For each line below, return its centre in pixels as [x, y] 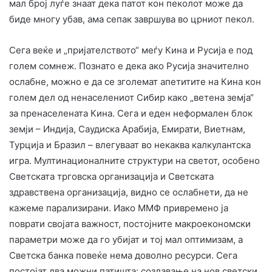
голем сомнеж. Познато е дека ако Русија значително [129, 66]
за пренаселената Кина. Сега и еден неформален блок [131, 113]
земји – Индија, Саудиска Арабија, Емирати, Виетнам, [127, 129]
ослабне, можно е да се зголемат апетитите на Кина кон [135, 81]
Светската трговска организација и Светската [111, 176]
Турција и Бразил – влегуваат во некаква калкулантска [130, 144]
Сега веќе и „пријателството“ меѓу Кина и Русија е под [131, 50]
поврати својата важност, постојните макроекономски [130, 223]
